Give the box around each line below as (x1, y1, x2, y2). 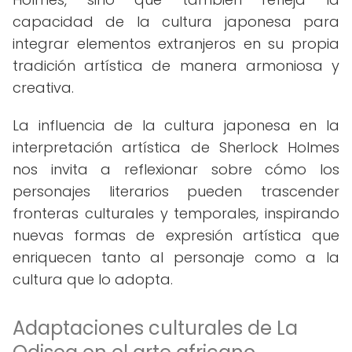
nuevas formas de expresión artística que (13, 225, 339, 245)
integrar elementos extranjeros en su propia (13, 34, 339, 53)
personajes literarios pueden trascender (13, 181, 339, 201)
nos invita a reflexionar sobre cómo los (13, 159, 339, 179)
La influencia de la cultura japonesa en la (13, 115, 339, 135)
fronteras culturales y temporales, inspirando (13, 203, 339, 223)
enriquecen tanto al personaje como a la (13, 247, 339, 267)
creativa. (13, 78, 74, 97)
